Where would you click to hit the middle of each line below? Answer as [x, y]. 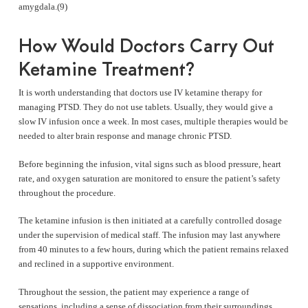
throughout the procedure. [67, 192]
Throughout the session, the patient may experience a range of [133, 291]
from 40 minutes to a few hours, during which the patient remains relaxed [153, 250]
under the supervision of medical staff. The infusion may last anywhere [149, 235]
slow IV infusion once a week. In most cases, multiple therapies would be [153, 122]
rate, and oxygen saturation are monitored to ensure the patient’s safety [149, 178]
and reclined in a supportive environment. [96, 264]
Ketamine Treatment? [107, 69]
